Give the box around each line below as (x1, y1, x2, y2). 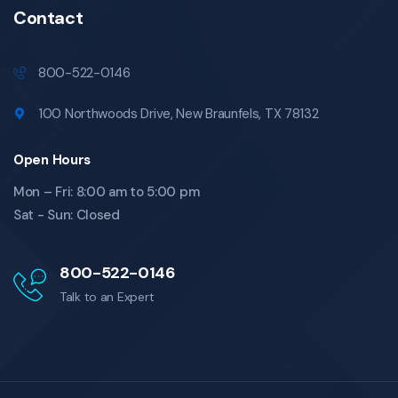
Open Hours (13, 151, 91, 170)
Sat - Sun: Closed (13, 206, 120, 225)
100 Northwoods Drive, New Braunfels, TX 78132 (38, 105, 319, 123)
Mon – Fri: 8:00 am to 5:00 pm (13, 183, 200, 202)
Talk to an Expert (60, 289, 155, 306)
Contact (13, 6, 84, 30)
